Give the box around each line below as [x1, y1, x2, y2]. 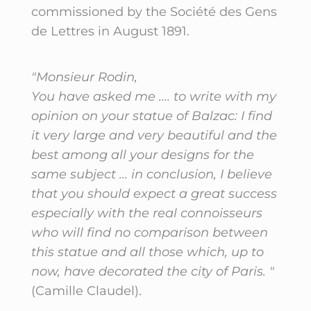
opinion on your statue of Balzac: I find [31, 108, 272, 124]
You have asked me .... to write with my [31, 88, 276, 104]
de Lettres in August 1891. [31, 23, 190, 39]
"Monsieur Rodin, [31, 69, 137, 85]
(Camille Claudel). [31, 283, 142, 299]
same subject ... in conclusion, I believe [31, 166, 272, 182]
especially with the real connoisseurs [31, 205, 262, 221]
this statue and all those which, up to [31, 244, 264, 260]
